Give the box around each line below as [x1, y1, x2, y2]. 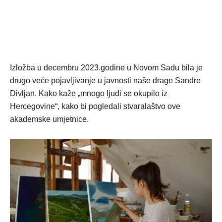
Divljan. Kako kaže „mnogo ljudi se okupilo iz [10, 89, 167, 98]
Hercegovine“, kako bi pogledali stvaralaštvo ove [10, 102, 180, 111]
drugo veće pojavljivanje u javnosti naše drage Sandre [10, 76, 201, 85]
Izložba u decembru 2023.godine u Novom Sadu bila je [10, 63, 203, 72]
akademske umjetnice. [10, 115, 89, 124]
